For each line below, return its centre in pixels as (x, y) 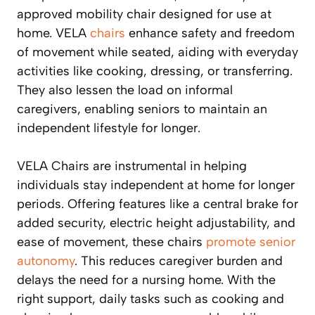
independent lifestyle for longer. (109, 128)
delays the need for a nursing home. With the (146, 279)
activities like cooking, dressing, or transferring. (155, 71)
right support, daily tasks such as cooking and (150, 298)
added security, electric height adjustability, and (156, 223)
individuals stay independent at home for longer (156, 185)
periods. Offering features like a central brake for (157, 204)
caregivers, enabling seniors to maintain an (142, 109)
